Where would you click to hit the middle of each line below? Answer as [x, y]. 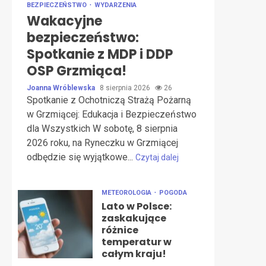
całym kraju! [134, 254]
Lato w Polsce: [136, 206]
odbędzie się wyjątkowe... [81, 157]
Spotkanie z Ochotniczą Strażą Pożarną [109, 100]
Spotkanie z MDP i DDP [100, 54]
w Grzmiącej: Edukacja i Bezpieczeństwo [112, 114]
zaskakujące [134, 218]
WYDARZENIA [115, 5]
